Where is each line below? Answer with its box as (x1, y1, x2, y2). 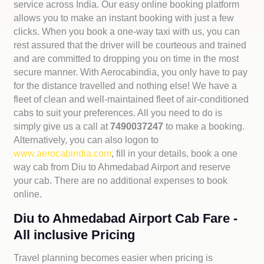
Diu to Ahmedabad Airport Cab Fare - (14, 211, 238, 226)
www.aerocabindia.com (14, 148, 112, 159)
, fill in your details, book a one (111, 148, 238, 159)
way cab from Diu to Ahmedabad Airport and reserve (14, 162, 231, 172)
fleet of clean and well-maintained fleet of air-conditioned (14, 94, 249, 104)
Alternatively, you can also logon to (14, 135, 159, 145)
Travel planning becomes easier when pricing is (14, 253, 213, 263)
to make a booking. (166, 121, 245, 131)
